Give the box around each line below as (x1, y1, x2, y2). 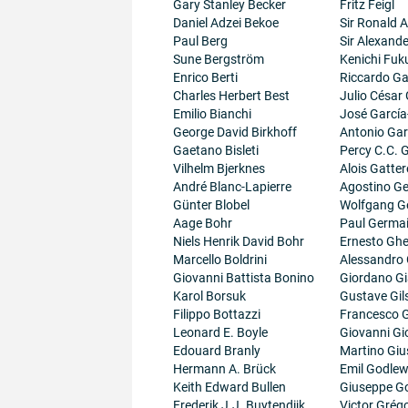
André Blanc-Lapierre (172, 178, 291, 196)
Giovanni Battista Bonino (172, 269, 314, 287)
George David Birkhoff (172, 123, 297, 141)
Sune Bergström (172, 50, 264, 68)
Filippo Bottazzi (172, 305, 260, 323)
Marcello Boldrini (172, 250, 267, 269)
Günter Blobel (172, 196, 250, 214)
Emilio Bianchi (172, 105, 251, 123)
